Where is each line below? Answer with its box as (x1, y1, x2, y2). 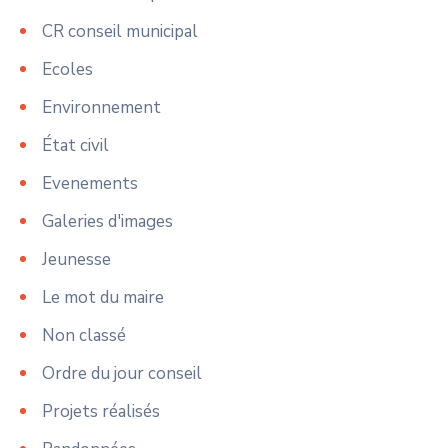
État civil (42, 134, 109, 158)
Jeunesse (42, 248, 111, 272)
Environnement (42, 96, 161, 120)
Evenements (42, 172, 138, 196)
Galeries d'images (42, 210, 173, 234)
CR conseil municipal (42, 20, 198, 44)
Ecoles (42, 58, 93, 82)
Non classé (42, 324, 126, 348)
